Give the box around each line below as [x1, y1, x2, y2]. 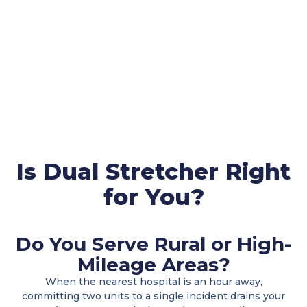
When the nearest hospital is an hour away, [45, 275, 262, 288]
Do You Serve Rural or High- [16, 232, 291, 256]
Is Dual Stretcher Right [16, 157, 291, 185]
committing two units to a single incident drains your [22, 290, 285, 303]
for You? [103, 182, 204, 210]
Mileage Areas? [77, 253, 230, 277]
